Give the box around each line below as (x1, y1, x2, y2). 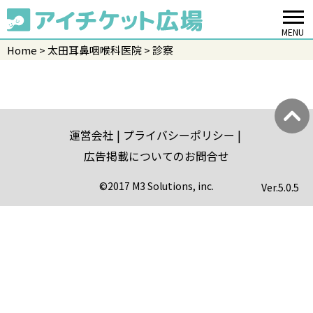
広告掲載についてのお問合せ (84, 148, 229, 165)
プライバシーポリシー (123, 127, 235, 144)
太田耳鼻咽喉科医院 (48, 43, 142, 58)
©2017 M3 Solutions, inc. (99, 179, 214, 194)
